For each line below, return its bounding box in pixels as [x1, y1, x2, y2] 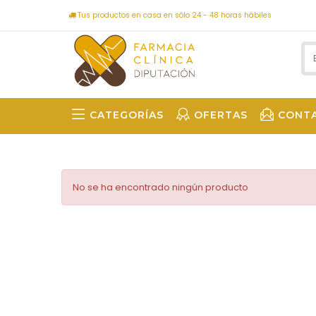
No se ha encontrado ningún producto [73, 181, 248, 194]
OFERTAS [194, 109, 248, 121]
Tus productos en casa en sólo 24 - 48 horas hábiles [75, 10, 272, 20]
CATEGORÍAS [90, 109, 164, 121]
